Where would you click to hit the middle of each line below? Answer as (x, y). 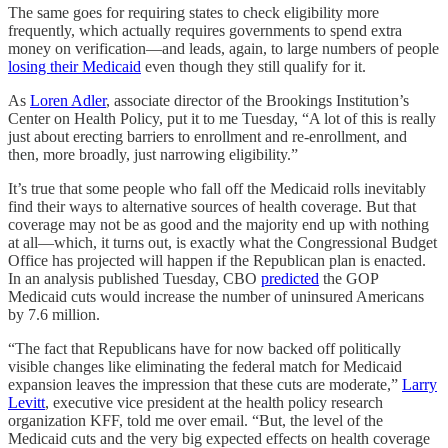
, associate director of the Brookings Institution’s (257, 100)
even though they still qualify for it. (253, 66)
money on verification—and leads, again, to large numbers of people (223, 48)
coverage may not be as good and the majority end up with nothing (218, 224)
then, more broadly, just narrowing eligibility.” (153, 154)
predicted (290, 278)
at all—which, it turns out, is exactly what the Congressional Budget (222, 242)
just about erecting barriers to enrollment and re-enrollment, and (207, 136)
